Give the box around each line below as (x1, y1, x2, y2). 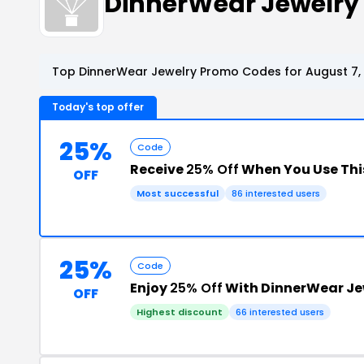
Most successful (136, 186, 219, 200)
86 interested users (232, 186, 320, 200)
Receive (130, 159, 186, 179)
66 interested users (236, 305, 324, 318)
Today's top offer (52, 99, 144, 114)
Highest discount (136, 305, 223, 318)
